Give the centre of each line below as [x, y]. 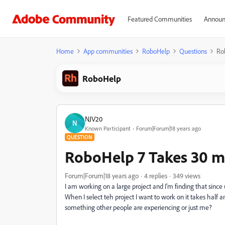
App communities [108, 51]
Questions [193, 51]
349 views [187, 176]
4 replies [156, 176]
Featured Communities [159, 19]
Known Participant [108, 128]
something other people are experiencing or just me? [138, 207]
